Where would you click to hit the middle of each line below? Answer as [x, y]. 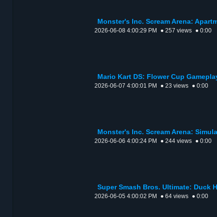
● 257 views [176, 31]
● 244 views [176, 141]
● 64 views [174, 196]
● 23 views [174, 86]
